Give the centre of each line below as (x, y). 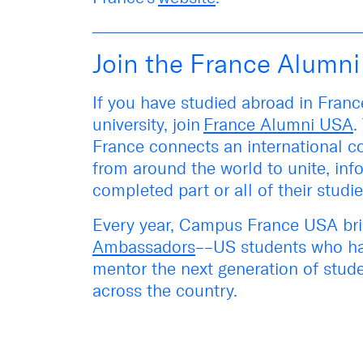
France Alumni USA (278, 124)
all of (254, 190)
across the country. (165, 290)
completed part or (163, 190)
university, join (148, 124)
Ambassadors (144, 246)
